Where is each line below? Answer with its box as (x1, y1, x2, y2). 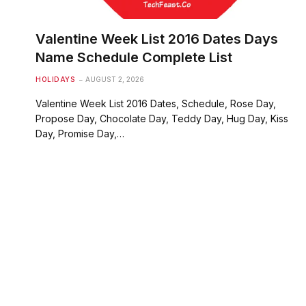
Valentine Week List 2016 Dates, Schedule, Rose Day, (36, 97, 276, 109)
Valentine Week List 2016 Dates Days (36, 30, 278, 47)
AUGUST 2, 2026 (85, 74, 144, 83)
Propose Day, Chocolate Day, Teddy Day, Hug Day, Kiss (36, 112, 288, 124)
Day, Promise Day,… (36, 127, 124, 139)
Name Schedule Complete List (36, 48, 232, 66)
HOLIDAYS (36, 74, 74, 83)
